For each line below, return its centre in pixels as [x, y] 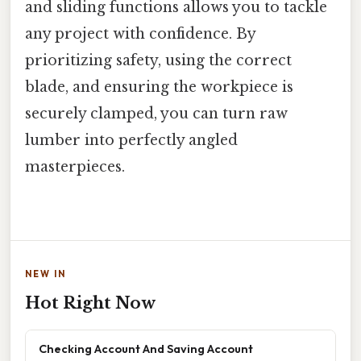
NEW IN [46, 274]
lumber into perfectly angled [131, 141]
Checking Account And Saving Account [146, 349]
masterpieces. [75, 167]
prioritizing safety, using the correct [158, 61]
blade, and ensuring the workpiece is [159, 87]
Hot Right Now [90, 303]
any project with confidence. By [140, 34]
